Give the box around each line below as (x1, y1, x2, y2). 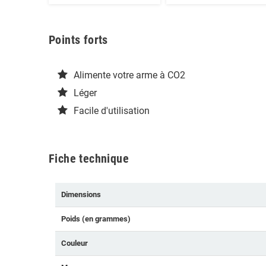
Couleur (61, 239, 88, 248)
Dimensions (61, 190, 101, 199)
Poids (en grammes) (61, 214, 131, 224)
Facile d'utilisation (74, 105, 150, 117)
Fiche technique (49, 151, 129, 166)
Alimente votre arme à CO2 (74, 69, 185, 81)
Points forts (49, 33, 108, 47)
